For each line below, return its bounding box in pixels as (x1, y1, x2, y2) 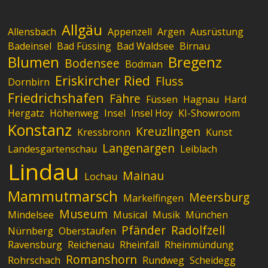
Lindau (8, 156, 80, 187)
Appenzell (108, 25, 153, 38)
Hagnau (183, 92, 220, 106)
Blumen (8, 52, 60, 72)
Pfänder (121, 221, 166, 238)
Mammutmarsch (8, 186, 118, 206)
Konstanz (8, 119, 72, 140)
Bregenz (168, 52, 223, 72)
